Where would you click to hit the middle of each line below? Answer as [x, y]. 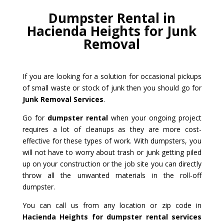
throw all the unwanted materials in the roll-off [112, 175]
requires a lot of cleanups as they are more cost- [112, 129]
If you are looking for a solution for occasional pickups [112, 76]
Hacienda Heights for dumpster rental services [112, 216]
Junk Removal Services [63, 99]
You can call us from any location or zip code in [112, 205]
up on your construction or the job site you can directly [112, 163]
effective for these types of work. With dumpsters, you [112, 140]
